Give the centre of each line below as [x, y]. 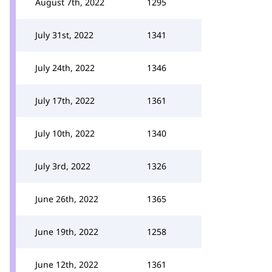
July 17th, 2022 [65, 100]
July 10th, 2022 [65, 133]
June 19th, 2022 [67, 232]
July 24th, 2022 [65, 68]
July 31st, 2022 [64, 35]
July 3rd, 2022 [63, 166]
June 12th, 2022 [67, 264]
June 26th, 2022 [67, 199]
